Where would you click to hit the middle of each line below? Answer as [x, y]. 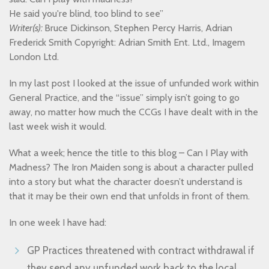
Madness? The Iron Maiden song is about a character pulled [131, 167]
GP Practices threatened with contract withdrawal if [141, 250]
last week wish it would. [58, 126]
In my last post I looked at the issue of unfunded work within [134, 83]
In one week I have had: [58, 222]
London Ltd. [35, 57]
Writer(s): [27, 28]
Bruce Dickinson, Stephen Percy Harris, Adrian [138, 28]
